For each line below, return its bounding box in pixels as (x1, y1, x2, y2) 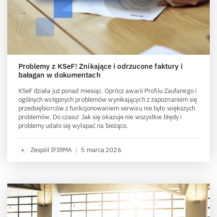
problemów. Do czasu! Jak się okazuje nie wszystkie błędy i (18, 113, 182, 122)
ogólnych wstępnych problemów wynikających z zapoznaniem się (18, 95, 198, 104)
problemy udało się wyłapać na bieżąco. (18, 122, 128, 130)
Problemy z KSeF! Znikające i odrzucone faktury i (18, 62, 183, 71)
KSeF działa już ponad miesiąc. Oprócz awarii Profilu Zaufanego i (18, 87, 197, 95)
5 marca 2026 (81, 146, 122, 155)
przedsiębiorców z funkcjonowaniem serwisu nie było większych (18, 104, 196, 113)
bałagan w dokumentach (18, 70, 101, 80)
